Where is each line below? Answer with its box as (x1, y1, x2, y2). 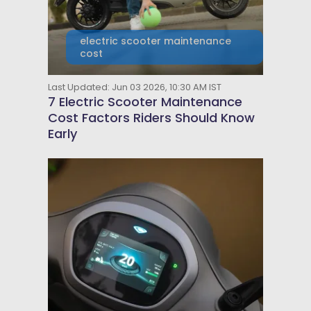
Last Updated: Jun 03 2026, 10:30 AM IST (47, 80, 221, 94)
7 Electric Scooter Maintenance (47, 92, 242, 110)
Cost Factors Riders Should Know (47, 108, 255, 126)
